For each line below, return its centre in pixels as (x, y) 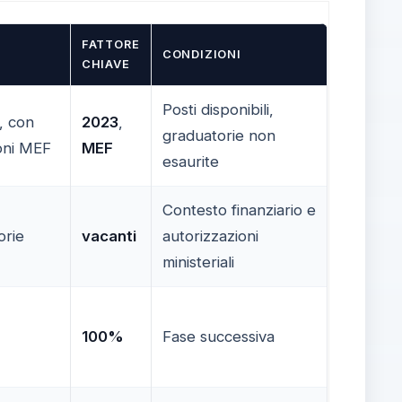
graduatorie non (218, 135)
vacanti (109, 236)
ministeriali (198, 262)
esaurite (190, 161)
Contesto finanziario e (239, 210)
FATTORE (110, 44)
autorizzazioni (210, 236)
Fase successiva (218, 336)
